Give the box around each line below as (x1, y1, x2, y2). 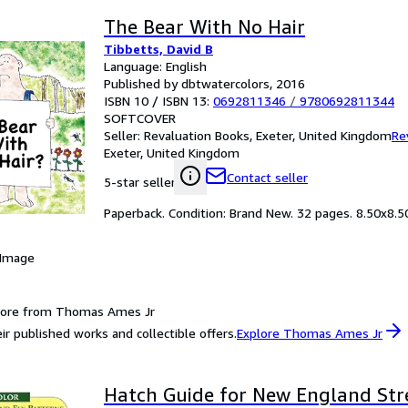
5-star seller (104, 174, 176, 189)
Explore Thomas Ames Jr (237, 324, 382, 341)
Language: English (104, 58, 207, 74)
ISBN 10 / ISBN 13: (104, 93, 213, 108)
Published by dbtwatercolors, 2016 (104, 76, 305, 91)
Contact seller (227, 169, 308, 185)
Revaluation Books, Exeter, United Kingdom (144, 127, 392, 143)
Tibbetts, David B (104, 41, 213, 56)
